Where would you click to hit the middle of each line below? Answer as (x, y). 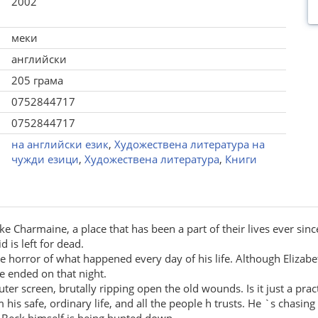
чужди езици (45, 159)
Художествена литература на (189, 144)
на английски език (60, 144)
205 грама (37, 80)
